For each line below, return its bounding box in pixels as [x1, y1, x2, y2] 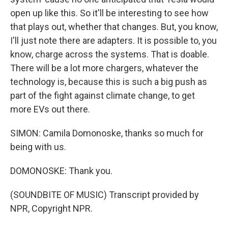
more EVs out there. [10, 104, 90, 115]
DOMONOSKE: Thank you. [10, 165, 112, 176]
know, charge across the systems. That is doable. [10, 49, 209, 60]
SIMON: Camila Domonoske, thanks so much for [10, 128, 204, 138]
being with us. [10, 141, 66, 152]
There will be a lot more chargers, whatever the [10, 63, 198, 73]
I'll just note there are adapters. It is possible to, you [10, 35, 217, 46]
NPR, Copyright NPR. [10, 203, 93, 214]
